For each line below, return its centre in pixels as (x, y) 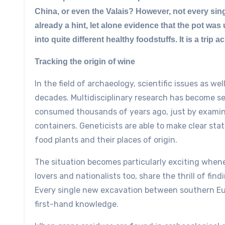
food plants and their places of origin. (106, 140)
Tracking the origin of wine (85, 61)
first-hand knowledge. (77, 204)
